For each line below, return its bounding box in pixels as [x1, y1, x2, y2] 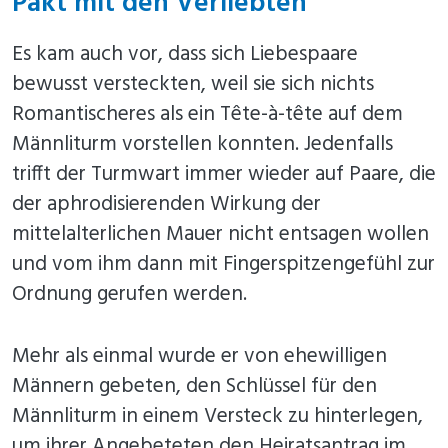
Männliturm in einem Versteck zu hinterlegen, [12, 400, 423, 434]
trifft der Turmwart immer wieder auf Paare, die [12, 158, 436, 192]
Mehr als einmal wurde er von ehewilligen [12, 340, 387, 374]
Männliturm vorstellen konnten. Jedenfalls [12, 128, 393, 162]
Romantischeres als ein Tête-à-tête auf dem [12, 98, 403, 132]
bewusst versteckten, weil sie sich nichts [12, 68, 374, 102]
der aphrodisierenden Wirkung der [12, 188, 321, 222]
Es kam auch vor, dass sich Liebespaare [12, 38, 358, 72]
